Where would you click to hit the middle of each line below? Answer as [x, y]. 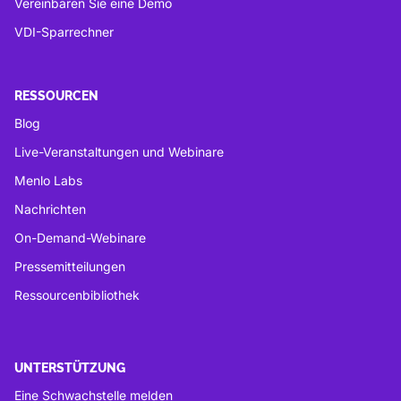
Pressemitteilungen [70, 266]
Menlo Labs [48, 180]
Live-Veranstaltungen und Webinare [119, 151]
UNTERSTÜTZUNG [70, 368]
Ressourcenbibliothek [77, 294]
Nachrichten [50, 209]
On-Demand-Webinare [80, 237]
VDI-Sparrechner [64, 31]
